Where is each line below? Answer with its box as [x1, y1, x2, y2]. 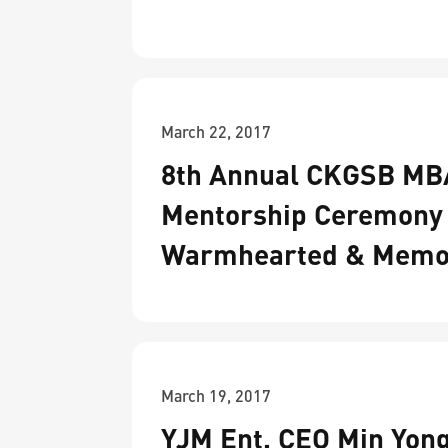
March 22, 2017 [161, 122, 271, 141]
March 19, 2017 [161, 386, 271, 405]
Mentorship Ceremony [161, 196, 443, 232]
